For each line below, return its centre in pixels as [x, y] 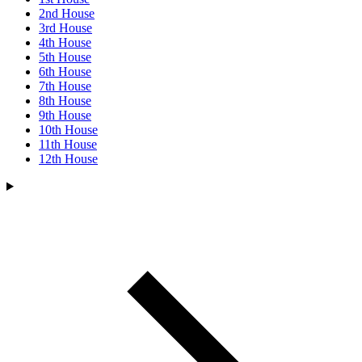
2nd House [67, 13]
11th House [68, 144]
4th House [65, 42]
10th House [68, 130]
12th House [68, 159]
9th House [65, 115]
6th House [65, 72]
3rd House [65, 28]
